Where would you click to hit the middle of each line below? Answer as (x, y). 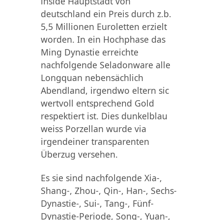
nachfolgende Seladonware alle (105, 65)
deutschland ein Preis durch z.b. (106, 14)
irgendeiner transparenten (95, 141)
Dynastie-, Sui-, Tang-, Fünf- (97, 203)
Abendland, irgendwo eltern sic (105, 90)
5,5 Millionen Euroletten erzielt (104, 26)
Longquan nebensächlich (92, 77)
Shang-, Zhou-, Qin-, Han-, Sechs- (109, 190)
